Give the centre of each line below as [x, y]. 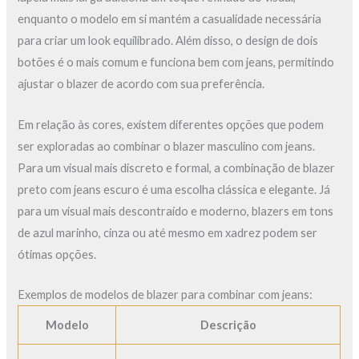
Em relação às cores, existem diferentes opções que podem [171, 124]
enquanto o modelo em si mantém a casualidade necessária [170, 19]
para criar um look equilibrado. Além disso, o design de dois [168, 41]
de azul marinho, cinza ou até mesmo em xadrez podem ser [168, 232]
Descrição [228, 325]
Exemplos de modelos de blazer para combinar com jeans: [165, 294]
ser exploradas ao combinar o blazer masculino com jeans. [167, 146]
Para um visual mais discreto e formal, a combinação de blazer [177, 167]
